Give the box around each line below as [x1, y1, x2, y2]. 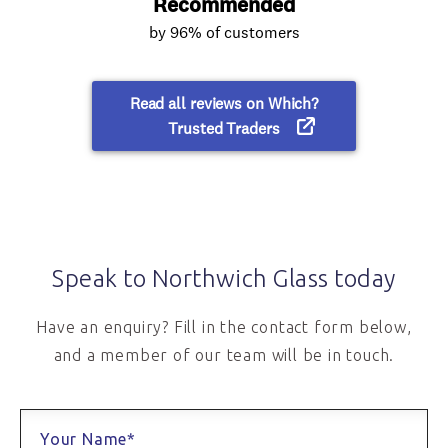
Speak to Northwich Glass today [52, 265, 396, 292]
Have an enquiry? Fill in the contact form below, [36, 318, 412, 336]
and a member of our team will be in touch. [53, 346, 395, 364]
